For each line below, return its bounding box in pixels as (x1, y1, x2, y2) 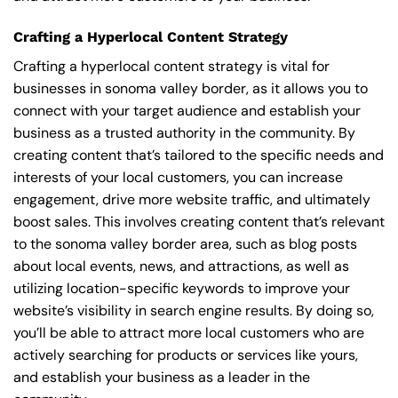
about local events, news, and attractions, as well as (13, 256, 349, 275)
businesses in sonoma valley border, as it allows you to (13, 78, 368, 98)
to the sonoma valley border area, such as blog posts (13, 234, 357, 253)
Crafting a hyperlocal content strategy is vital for (13, 56, 330, 76)
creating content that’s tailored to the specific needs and (13, 145, 384, 164)
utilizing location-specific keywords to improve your (13, 278, 350, 298)
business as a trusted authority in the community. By (13, 123, 355, 142)
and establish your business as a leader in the (13, 367, 310, 386)
